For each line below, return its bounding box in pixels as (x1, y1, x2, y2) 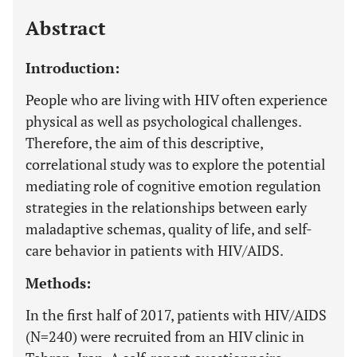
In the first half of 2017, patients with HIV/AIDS (25, 305, 327, 324)
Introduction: (25, 58, 120, 77)
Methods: (25, 273, 91, 292)
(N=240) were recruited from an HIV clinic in (25, 327, 304, 346)
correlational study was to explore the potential (25, 155, 325, 174)
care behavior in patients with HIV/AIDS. (25, 241, 284, 260)
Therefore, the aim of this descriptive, (25, 133, 263, 152)
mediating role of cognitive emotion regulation (25, 176, 321, 195)
